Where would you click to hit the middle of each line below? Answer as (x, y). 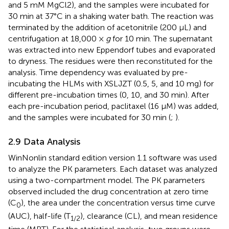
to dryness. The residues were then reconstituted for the (110, 61)
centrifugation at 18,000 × (57, 39)
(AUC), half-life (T (39, 216)
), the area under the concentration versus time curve (118, 203)
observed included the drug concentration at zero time (108, 192)
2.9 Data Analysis (44, 142)
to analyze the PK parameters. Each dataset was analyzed (113, 169)
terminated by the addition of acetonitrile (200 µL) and (107, 28)
